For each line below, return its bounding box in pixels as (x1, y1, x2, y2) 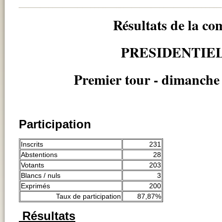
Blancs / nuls (21, 171, 60, 179)
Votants (21, 161, 44, 169)
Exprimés (21, 181, 50, 190)
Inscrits (21, 140, 43, 148)
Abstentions (21, 150, 57, 159)
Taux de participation (56, 192, 121, 200)
